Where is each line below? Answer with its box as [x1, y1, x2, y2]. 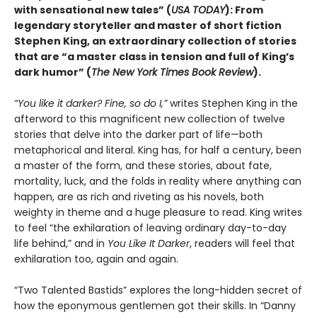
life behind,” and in [14, 236, 108, 251]
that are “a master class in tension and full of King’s [14, 50, 294, 64]
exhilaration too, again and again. [14, 252, 178, 267]
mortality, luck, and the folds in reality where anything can [14, 174, 301, 189]
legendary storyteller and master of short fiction [14, 18, 282, 33]
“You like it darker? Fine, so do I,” [14, 96, 167, 111]
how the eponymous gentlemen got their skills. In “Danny [14, 299, 296, 313]
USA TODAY [171, 3, 225, 18]
